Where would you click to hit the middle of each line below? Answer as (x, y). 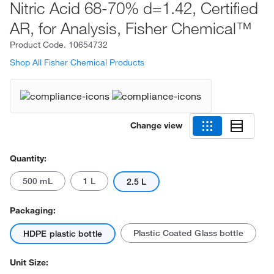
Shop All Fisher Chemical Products (77, 62)
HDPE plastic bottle (63, 234)
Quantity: (28, 159)
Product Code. (39, 45)
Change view (156, 125)
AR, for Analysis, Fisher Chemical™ (131, 28)
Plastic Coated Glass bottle (188, 233)
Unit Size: (29, 263)
